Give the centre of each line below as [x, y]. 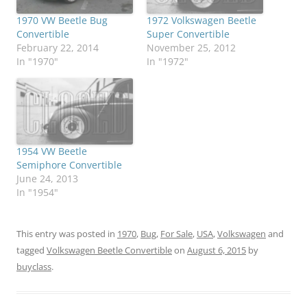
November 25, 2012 [191, 48]
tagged [32, 250]
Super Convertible [188, 34]
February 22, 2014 [58, 48]
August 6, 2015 [217, 250]
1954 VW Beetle [52, 151]
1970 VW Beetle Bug [62, 21]
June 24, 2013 [47, 179]
